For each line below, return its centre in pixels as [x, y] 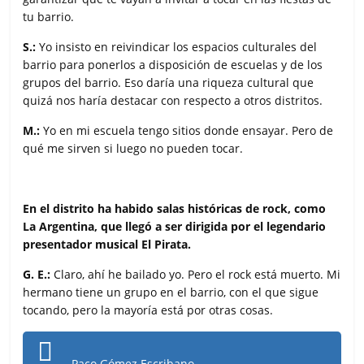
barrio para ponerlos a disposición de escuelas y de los [173, 64]
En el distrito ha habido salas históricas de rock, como [175, 208]
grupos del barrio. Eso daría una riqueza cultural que [169, 82]
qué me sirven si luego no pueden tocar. [133, 148]
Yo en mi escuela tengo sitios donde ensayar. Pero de [187, 130]
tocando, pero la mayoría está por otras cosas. [148, 310]
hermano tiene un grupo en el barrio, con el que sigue [171, 292]
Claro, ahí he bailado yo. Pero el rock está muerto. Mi [196, 274]
